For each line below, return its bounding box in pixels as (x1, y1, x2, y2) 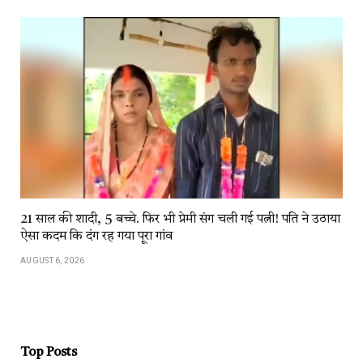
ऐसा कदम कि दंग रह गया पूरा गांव (20, 229, 173, 243)
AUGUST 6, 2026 (20, 255, 85, 265)
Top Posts (20, 345, 77, 359)
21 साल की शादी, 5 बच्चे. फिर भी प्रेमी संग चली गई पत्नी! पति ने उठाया (20, 212, 340, 226)
